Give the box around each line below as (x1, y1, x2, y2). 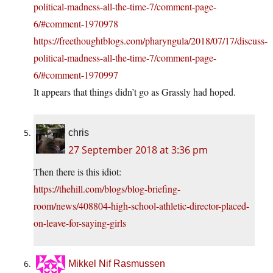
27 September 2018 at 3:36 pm (68, 143, 208, 157)
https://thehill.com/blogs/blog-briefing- (34, 182, 180, 195)
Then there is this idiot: (34, 165, 121, 178)
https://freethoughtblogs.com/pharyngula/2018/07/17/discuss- (34, 34, 268, 47)
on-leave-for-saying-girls (34, 216, 126, 229)
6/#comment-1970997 (34, 68, 118, 81)
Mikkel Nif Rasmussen (68, 258, 165, 269)
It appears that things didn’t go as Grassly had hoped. (34, 85, 236, 98)
